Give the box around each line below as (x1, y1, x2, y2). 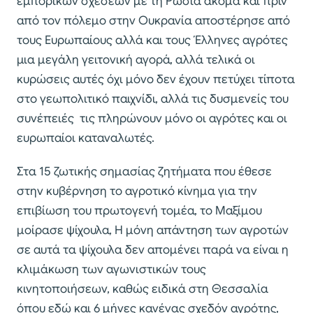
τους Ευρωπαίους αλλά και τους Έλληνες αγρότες (17, 32, 288, 48)
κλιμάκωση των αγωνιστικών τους (17, 261, 206, 277)
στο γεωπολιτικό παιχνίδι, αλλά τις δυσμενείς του (17, 91, 289, 106)
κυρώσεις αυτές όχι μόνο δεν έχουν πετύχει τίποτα (17, 71, 295, 87)
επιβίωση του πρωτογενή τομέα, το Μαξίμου (17, 203, 262, 218)
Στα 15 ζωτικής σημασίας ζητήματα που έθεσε (17, 163, 272, 179)
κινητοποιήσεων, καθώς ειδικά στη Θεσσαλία (17, 281, 268, 296)
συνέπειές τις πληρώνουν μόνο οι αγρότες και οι (17, 110, 287, 126)
